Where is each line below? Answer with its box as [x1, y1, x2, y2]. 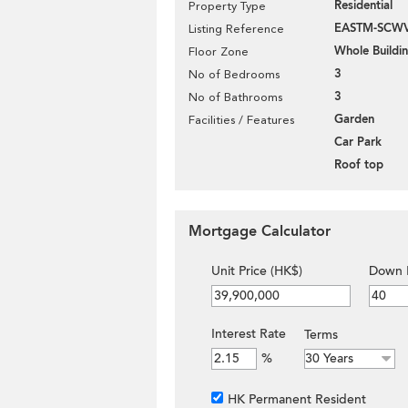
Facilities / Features [189, 113, 294, 127]
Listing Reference [189, 22, 284, 36]
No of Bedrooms [189, 67, 280, 81]
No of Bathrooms [189, 90, 282, 104]
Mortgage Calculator [189, 221, 331, 241]
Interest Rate [211, 325, 286, 342]
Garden [334, 111, 374, 127]
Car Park [334, 134, 382, 150]
